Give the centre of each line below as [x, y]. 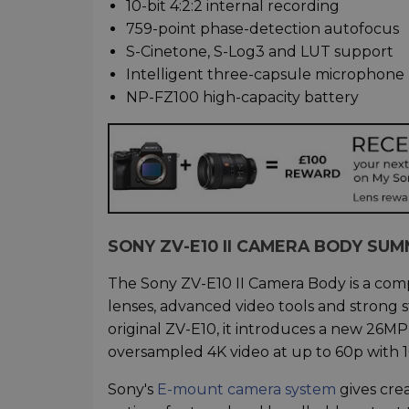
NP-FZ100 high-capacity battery [242, 97]
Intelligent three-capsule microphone [265, 74]
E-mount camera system [246, 390]
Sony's [132, 390]
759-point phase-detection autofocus [262, 28]
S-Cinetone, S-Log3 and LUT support [260, 51]
